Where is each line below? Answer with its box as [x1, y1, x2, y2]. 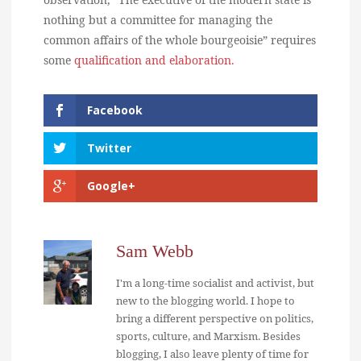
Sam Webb [116, 240, 193, 261]
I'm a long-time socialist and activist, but [116, 275, 314, 290]
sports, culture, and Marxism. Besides [116, 328, 301, 343]
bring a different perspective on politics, [116, 310, 313, 326]
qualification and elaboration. [74, 52, 234, 68]
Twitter [87, 139, 131, 156]
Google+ [87, 177, 135, 193]
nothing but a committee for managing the [44, 12, 272, 27]
